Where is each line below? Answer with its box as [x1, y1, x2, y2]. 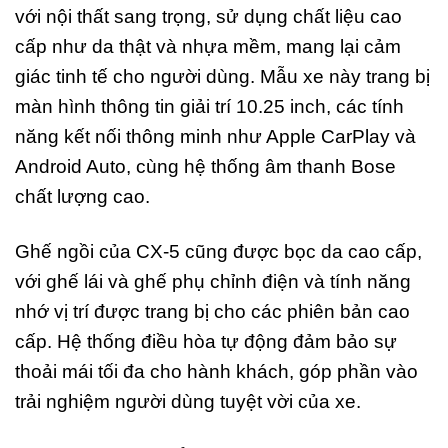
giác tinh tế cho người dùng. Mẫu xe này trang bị [15, 65, 430, 87]
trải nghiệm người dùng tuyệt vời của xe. [15, 390, 361, 412]
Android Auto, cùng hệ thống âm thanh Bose [15, 155, 396, 177]
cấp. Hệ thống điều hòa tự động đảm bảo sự [15, 330, 397, 352]
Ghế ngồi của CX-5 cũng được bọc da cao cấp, [15, 240, 422, 262]
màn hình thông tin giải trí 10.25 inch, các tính [15, 95, 404, 117]
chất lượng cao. [15, 185, 150, 207]
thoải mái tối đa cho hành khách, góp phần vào [15, 360, 418, 382]
